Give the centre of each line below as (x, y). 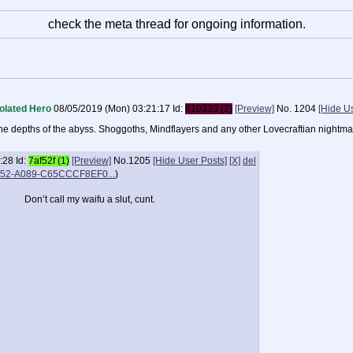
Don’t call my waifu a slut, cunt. (90, 199)
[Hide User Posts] (190, 161)
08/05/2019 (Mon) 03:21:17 (112, 109)
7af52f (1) (49, 161)
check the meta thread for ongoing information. (176, 24)
